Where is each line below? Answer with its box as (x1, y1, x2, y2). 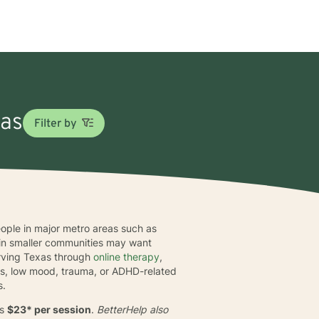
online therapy (93, 250, 160, 263)
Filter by (33, 116, 77, 131)
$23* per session (7, 303, 92, 315)
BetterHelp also (94, 303, 169, 315)
